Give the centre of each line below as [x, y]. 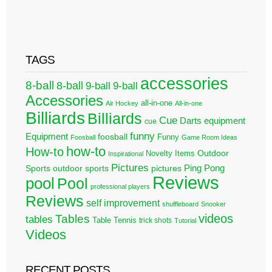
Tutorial [185, 221]
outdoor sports [81, 168]
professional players [120, 187]
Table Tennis [114, 220]
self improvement [123, 203]
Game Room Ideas [209, 138]
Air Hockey [122, 104]
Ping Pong [204, 168]
